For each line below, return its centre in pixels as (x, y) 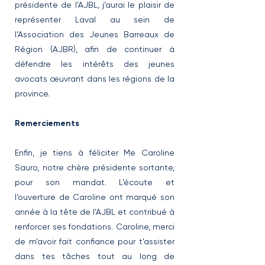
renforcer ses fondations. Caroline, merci (95, 227)
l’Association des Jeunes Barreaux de (95, 34)
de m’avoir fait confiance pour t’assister (95, 241)
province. (32, 93)
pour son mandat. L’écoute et (95, 182)
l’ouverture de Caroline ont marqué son (95, 197)
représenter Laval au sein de (95, 20)
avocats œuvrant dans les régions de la (95, 79)
